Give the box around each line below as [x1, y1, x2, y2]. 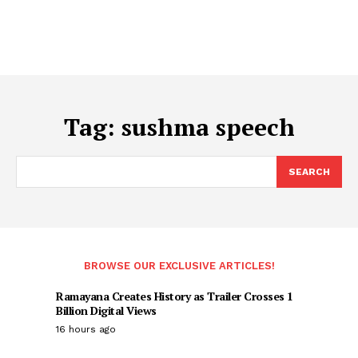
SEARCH [288, 166, 330, 177]
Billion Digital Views [56, 303, 157, 318]
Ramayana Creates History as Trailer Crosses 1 [56, 288, 293, 304]
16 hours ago [56, 324, 116, 335]
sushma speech [121, 111, 295, 143]
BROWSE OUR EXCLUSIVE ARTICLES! [83, 260, 275, 272]
